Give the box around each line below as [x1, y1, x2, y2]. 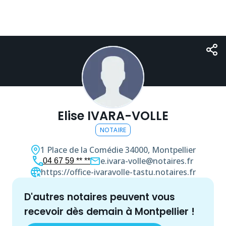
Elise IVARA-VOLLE [58, 107, 168, 124]
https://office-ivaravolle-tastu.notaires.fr [40, 166, 196, 178]
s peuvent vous [102, 190, 175, 204]
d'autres [33, 190, 67, 204]
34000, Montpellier [125, 144, 196, 155]
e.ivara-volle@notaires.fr [100, 155, 193, 166]
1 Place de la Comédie [40, 144, 123, 155]
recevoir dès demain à [24, 205, 135, 218]
